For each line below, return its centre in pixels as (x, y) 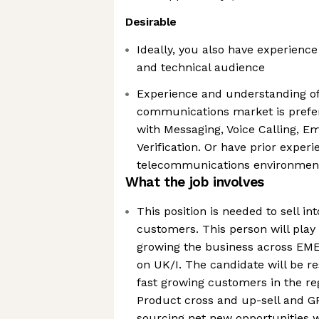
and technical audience (201, 67)
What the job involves (195, 182)
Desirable (151, 22)
